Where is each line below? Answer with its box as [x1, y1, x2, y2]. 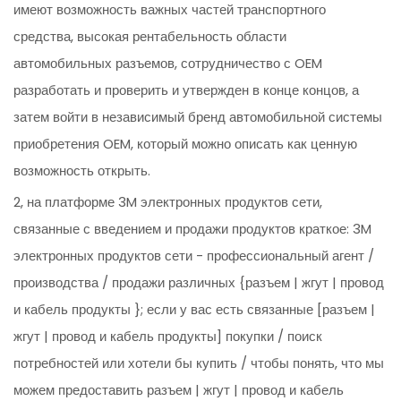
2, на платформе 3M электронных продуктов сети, [13, 192, 323, 212]
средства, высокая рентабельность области [13, 27, 287, 47]
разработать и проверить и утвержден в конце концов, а [13, 81, 360, 100]
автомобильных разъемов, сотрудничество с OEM [13, 54, 323, 73]
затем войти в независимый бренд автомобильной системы [13, 107, 383, 127]
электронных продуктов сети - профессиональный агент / [13, 246, 375, 266]
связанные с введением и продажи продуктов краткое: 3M [13, 219, 372, 239]
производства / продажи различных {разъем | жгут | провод [13, 273, 385, 293]
